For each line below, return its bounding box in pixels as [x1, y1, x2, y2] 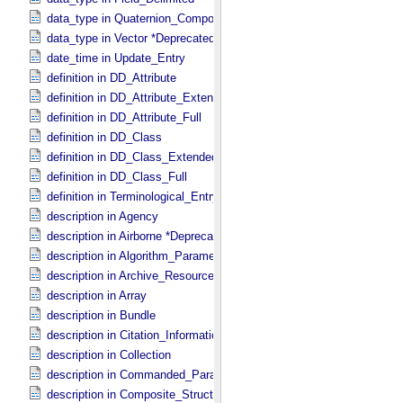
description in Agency [47, 210, 158, 223]
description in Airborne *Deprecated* [47, 229, 234, 243]
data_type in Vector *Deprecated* [47, 31, 219, 45]
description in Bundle [47, 309, 156, 322]
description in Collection [47, 348, 171, 362]
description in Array [47, 289, 147, 302]
